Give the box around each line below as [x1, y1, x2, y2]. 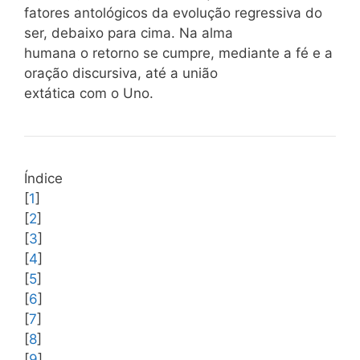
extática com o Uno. [24, 85, 153, 101]
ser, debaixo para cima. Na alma [24, 25, 233, 41]
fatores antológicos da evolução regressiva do [24, 5, 322, 21]
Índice [24, 170, 63, 186]
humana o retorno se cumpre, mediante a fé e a [24, 45, 333, 61]
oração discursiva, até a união [24, 65, 218, 81]
